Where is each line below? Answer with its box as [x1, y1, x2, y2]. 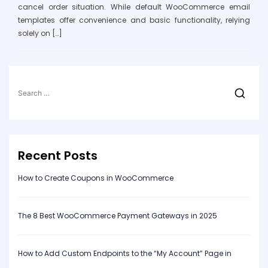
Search [17, 77, 51, 92]
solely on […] [18, 28, 62, 39]
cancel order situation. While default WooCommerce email [18, 2, 250, 13]
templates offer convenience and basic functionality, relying [18, 15, 250, 26]
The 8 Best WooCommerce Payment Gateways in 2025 [18, 211, 219, 221]
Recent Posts [18, 147, 98, 165]
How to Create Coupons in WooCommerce [18, 173, 175, 184]
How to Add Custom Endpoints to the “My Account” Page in [18, 248, 232, 259]
